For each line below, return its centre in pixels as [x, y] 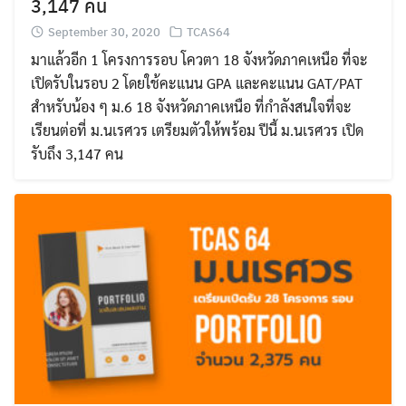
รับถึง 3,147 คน [77, 154]
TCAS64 [208, 32]
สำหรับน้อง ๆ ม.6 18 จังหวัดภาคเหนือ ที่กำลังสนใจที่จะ [191, 107]
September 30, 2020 [104, 32]
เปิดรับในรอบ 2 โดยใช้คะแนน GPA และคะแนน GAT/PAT [197, 83]
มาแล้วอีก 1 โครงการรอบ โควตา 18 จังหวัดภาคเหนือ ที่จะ [199, 60]
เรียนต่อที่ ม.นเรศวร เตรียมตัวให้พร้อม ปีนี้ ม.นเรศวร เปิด [197, 130]
